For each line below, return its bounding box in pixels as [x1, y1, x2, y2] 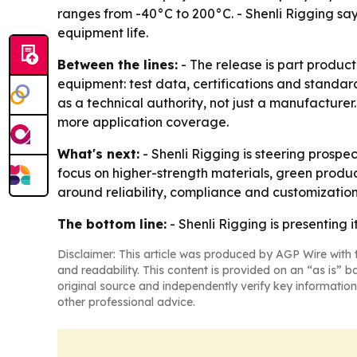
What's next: [57, 146, 139, 163]
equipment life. [57, 25, 148, 41]
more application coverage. [57, 114, 229, 131]
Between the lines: [57, 57, 178, 73]
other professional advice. [57, 295, 195, 310]
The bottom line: [57, 216, 167, 233]
